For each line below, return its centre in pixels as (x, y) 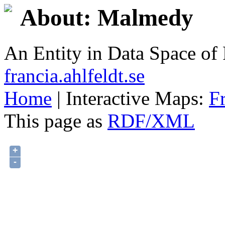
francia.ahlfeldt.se (74, 76)
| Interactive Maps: (130, 98)
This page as (56, 121)
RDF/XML (151, 121)
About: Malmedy (107, 18)
